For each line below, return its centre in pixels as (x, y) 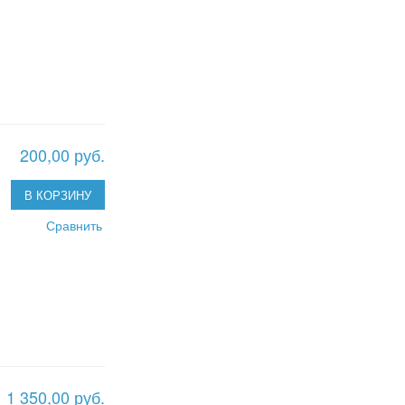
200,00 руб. (62, 155)
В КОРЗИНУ (58, 195)
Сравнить (74, 226)
